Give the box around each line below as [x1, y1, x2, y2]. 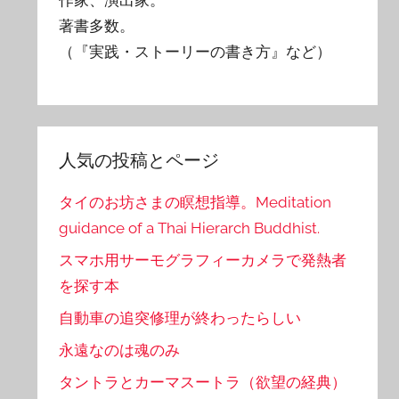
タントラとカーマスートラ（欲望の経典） [59, 372, 347, 391]
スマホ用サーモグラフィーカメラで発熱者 [59, 251, 347, 270]
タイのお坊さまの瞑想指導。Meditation [59, 193, 332, 212]
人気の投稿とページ [59, 149, 220, 171]
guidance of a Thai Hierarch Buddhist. [59, 219, 321, 238]
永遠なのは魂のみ [59, 340, 181, 359]
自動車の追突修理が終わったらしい [59, 308, 302, 327]
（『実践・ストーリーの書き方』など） [59, 42, 332, 61]
